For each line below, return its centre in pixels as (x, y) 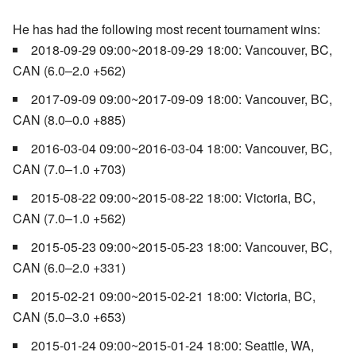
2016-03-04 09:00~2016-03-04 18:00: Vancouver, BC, (182, 148)
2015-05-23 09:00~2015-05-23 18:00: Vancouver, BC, (182, 246)
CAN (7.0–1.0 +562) (69, 218)
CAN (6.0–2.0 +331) (69, 267)
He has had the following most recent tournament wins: (166, 29)
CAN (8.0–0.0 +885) (69, 119)
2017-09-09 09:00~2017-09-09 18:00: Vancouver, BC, (182, 99)
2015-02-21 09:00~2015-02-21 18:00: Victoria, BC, (173, 296)
